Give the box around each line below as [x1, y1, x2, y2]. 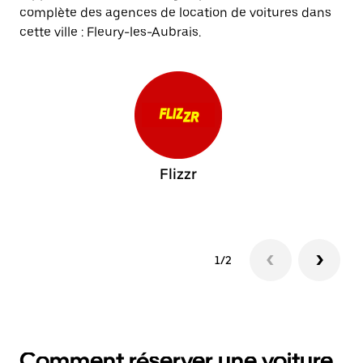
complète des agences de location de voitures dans [19, 5, 331, 20]
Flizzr [160, 165, 197, 182]
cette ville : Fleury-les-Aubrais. [19, 24, 201, 40]
